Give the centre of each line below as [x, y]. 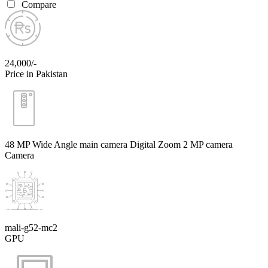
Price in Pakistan [36, 74]
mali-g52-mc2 [31, 227]
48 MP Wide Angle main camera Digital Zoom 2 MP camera [119, 144]
